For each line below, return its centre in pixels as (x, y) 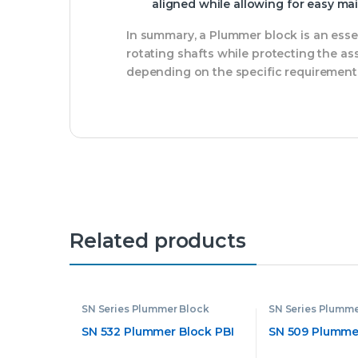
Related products (158, 241)
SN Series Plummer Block (145, 309)
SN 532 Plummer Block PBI (157, 331)
